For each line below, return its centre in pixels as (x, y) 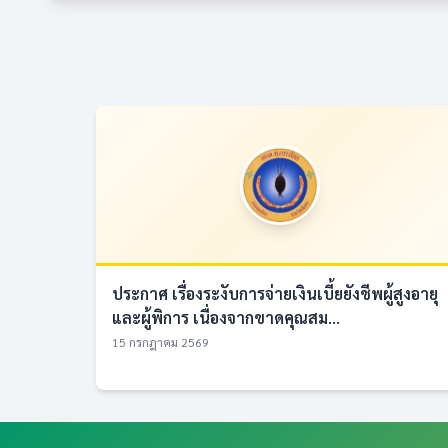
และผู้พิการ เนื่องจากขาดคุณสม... (226, 317)
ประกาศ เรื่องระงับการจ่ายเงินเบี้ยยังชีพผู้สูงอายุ (275, 293)
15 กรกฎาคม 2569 (160, 342)
